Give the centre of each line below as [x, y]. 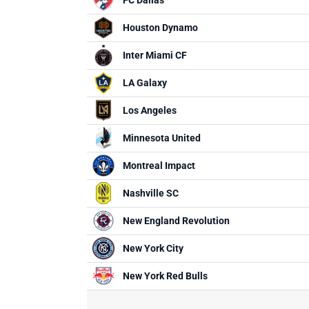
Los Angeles [150, 110]
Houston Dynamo [160, 28]
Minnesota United [162, 138]
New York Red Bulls [165, 276]
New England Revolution [176, 221]
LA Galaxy [145, 83]
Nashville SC [151, 193]
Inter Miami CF [155, 55]
